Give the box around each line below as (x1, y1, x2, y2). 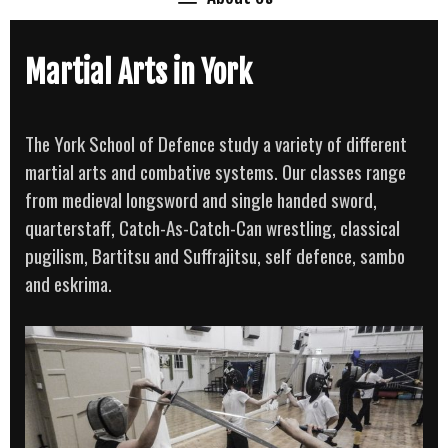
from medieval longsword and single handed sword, (25, 185, 377, 213)
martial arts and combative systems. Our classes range (25, 157, 406, 185)
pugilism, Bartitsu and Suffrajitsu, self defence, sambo (25, 241, 405, 269)
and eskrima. (25, 269, 112, 297)
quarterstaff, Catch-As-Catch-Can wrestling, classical (25, 213, 400, 241)
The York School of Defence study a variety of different (25, 129, 407, 157)
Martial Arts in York (25, 54, 252, 91)
